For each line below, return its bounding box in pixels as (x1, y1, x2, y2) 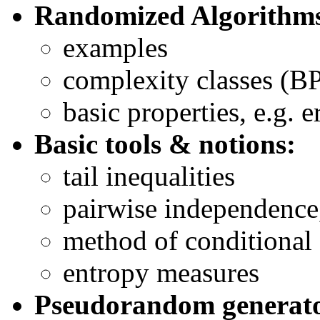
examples (63, 31, 168, 63)
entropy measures (63, 256, 259, 288)
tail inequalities (63, 160, 235, 191)
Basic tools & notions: (34, 128, 296, 159)
